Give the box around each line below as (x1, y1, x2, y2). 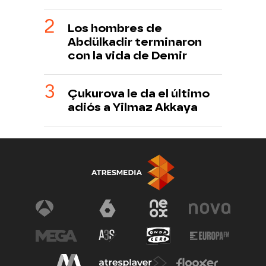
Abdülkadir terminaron (68, 34, 202, 49)
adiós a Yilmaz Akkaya (68, 100, 198, 114)
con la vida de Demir (68, 48, 187, 62)
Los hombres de (68, 21, 162, 35)
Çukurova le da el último (68, 86, 210, 100)
